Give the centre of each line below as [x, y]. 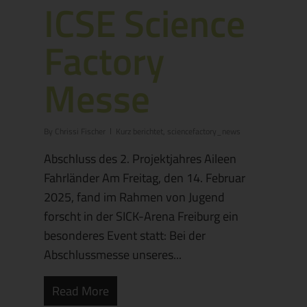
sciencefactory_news [204, 131]
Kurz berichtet [139, 131]
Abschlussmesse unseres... [113, 255]
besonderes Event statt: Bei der [125, 235]
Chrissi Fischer [80, 131]
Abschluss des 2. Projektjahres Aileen [140, 159]
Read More [81, 291]
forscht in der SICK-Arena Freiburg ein [141, 216]
